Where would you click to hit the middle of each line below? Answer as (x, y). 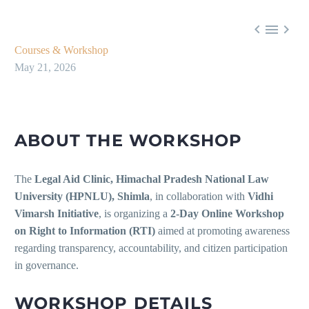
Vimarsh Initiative (57, 214)
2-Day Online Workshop (227, 214)
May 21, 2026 (45, 68)
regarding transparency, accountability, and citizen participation (151, 248)
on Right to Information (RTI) (85, 231)
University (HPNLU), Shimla (82, 197)
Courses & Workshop (61, 50)
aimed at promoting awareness (222, 231)
